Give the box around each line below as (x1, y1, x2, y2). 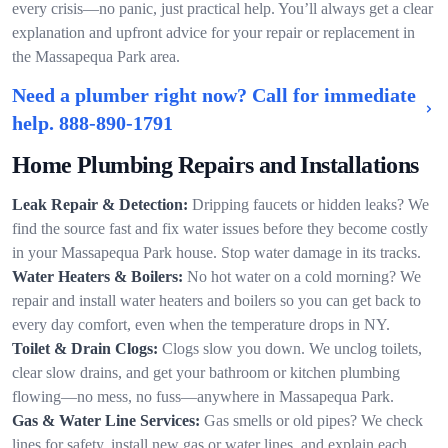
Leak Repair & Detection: (12, 196, 188, 213)
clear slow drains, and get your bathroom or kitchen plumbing (12, 364, 400, 381)
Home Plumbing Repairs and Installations (12, 152, 419, 178)
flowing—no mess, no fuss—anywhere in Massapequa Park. (12, 388, 394, 405)
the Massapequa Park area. (12, 48, 180, 65)
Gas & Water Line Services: (12, 412, 200, 429)
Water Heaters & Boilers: (12, 268, 183, 285)
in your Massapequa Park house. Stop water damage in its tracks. (12, 244, 421, 261)
